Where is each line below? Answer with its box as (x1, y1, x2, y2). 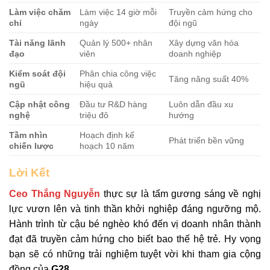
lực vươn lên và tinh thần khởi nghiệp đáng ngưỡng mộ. (9, 204, 261, 214)
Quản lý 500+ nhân (80, 38, 153, 48)
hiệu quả (80, 80, 113, 90)
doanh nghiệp (169, 49, 222, 59)
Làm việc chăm (9, 7, 71, 17)
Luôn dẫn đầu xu (169, 99, 234, 110)
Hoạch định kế (80, 130, 135, 140)
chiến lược (9, 141, 54, 151)
